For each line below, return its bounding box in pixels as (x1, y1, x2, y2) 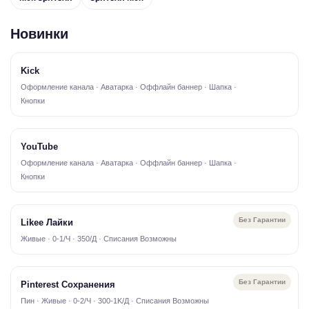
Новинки (10, 26, 68, 41)
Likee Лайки (21, 217, 73, 228)
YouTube (21, 141, 58, 152)
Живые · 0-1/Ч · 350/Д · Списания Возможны (21, 235, 177, 243)
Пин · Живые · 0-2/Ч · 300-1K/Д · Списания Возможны (21, 297, 209, 305)
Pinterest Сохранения (21, 279, 115, 290)
